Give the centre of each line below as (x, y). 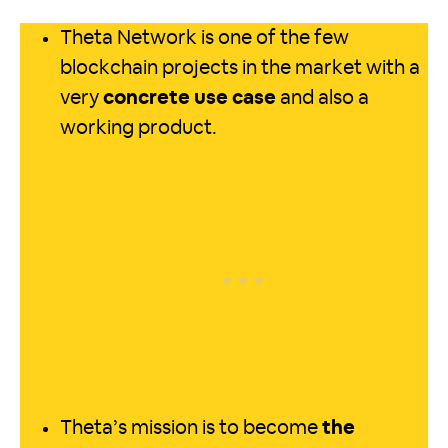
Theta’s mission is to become (191, 428)
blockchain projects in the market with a (240, 68)
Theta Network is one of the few (204, 38)
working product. (138, 128)
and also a (322, 98)
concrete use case (189, 98)
